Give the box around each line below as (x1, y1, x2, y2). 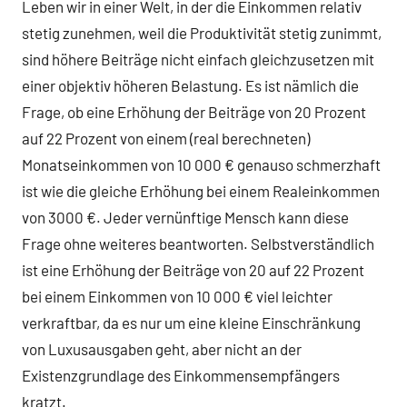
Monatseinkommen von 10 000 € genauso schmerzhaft (22, 154, 381, 174)
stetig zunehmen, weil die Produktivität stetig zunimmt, (22, 23, 382, 42)
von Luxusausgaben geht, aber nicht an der (22, 339, 302, 358)
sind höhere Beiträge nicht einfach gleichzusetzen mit (22, 49, 374, 68)
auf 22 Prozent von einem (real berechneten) (22, 128, 310, 147)
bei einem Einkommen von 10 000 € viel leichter (22, 286, 333, 305)
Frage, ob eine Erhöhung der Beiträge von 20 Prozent (22, 102, 366, 121)
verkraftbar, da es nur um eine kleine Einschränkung (22, 313, 361, 332)
